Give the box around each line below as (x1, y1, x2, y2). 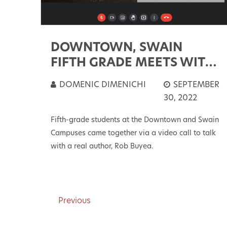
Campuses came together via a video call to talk (50, 130, 216, 138)
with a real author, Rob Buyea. (50, 143, 154, 151)
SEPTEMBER (171, 81, 219, 90)
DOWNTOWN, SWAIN (50, 42, 182, 55)
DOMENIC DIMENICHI (57, 81, 146, 90)
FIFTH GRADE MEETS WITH (50, 57, 215, 70)
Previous (58, 197, 91, 206)
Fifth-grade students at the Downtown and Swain (50, 117, 219, 125)
